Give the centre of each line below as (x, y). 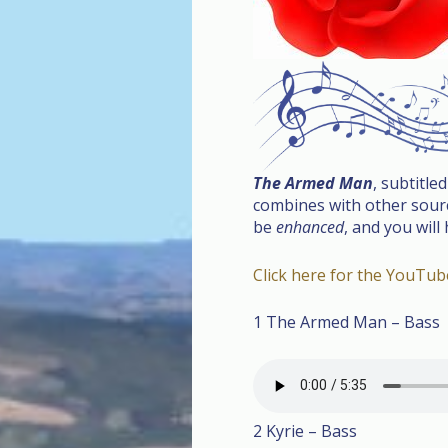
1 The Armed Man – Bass (346, 322)
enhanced (310, 227)
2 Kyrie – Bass (305, 431)
